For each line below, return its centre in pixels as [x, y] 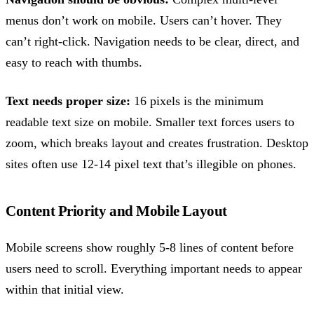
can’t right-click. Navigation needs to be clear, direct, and [152, 42]
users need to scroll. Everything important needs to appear [154, 268]
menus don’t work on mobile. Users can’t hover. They [144, 21]
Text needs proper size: [68, 101]
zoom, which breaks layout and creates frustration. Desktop [157, 143]
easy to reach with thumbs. [74, 63]
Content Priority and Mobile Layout [116, 211]
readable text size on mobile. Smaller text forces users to [150, 122]
